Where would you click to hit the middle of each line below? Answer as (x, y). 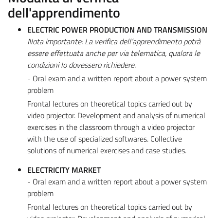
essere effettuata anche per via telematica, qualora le (114, 53)
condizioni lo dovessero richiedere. (82, 64)
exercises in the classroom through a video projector (111, 127)
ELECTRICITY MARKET (64, 170)
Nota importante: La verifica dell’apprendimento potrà (114, 41)
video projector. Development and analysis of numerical (116, 115)
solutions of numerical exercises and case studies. (107, 150)
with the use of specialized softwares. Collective (105, 138)
